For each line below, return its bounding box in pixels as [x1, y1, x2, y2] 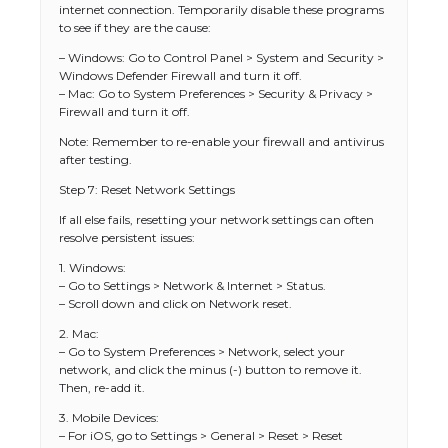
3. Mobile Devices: [59, 410, 159, 425]
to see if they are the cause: [59, 20, 211, 35]
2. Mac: [59, 326, 99, 341]
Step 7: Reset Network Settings [59, 182, 235, 197]
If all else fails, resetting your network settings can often [59, 212, 374, 227]
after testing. [59, 152, 132, 167]
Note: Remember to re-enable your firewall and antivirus [59, 134, 384, 149]
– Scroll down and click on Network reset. [59, 296, 292, 311]
